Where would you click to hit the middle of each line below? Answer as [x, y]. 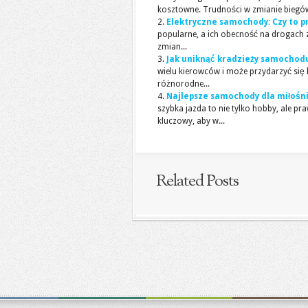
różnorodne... [184, 84]
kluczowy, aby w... [191, 121]
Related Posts [197, 181]
